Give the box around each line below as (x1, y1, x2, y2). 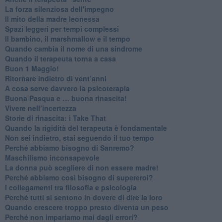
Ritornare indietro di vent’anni (4, 73, 107, 83)
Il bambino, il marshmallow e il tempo (4, 33, 130, 44)
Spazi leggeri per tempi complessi (4, 23, 119, 34)
